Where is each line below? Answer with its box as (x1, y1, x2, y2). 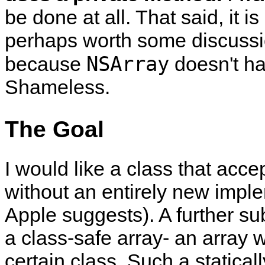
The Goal (5, 116, 104, 142)
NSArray (86, 52, 169, 76)
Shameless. (5, 76, 110, 98)
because (5, 53, 86, 75)
